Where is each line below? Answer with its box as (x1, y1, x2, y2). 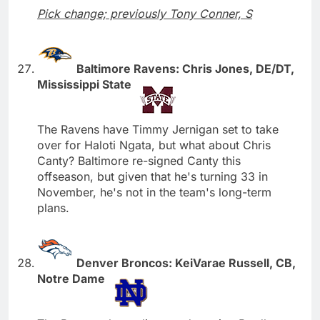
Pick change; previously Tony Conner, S (37, 6, 252, 21)
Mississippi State (37, 76, 134, 91)
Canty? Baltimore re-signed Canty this (37, 153, 241, 168)
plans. (37, 200, 69, 215)
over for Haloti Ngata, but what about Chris (37, 137, 271, 152)
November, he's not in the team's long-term (37, 184, 271, 199)
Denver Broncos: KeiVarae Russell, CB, (76, 255, 296, 270)
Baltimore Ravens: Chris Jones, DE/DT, (76, 61, 294, 76)
